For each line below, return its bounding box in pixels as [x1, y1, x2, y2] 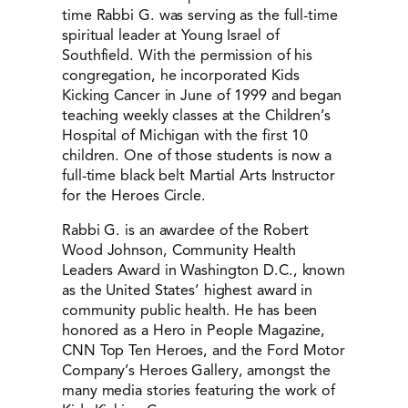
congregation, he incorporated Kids [62, 65, 300, 85]
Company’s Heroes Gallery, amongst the [62, 361, 331, 381]
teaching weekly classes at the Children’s [62, 105, 331, 125]
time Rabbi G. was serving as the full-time [62, 5, 338, 25]
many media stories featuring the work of [62, 381, 335, 401]
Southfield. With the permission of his [62, 45, 313, 65]
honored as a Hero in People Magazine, [62, 321, 326, 341]
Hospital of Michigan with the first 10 [62, 125, 309, 145]
